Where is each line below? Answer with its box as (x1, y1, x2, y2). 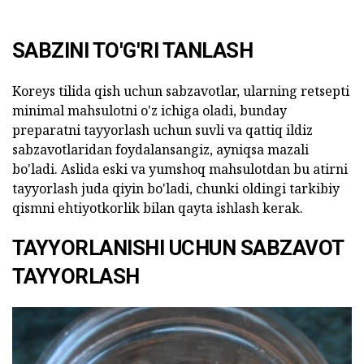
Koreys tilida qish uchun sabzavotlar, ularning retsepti (12, 81, 349, 100)
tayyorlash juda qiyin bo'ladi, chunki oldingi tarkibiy (12, 179, 340, 197)
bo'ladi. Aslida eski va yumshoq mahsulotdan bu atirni (12, 159, 348, 178)
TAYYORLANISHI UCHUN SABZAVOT (12, 235, 344, 260)
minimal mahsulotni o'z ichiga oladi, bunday (12, 101, 287, 119)
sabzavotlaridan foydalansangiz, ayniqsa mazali (12, 140, 309, 158)
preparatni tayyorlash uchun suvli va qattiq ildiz (12, 120, 313, 139)
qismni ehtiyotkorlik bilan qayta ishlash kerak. (12, 198, 303, 217)
